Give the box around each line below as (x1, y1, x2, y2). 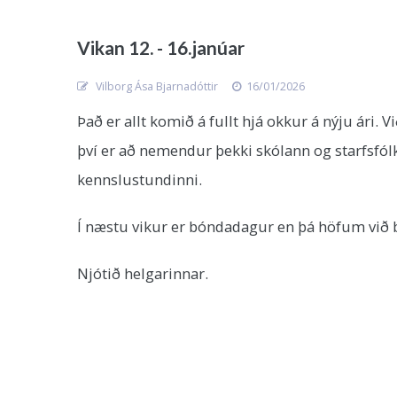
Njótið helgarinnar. (77, 263, 208, 284)
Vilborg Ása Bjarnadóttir (93, 79, 218, 94)
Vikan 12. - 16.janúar (77, 36, 245, 58)
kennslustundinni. (77, 169, 206, 190)
